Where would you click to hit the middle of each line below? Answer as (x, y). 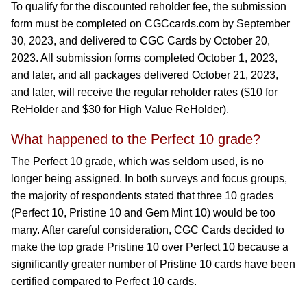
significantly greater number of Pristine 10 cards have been (153, 264)
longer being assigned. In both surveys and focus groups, (149, 179)
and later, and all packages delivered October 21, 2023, (145, 75)
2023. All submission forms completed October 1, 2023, (144, 58)
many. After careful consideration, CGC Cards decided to (148, 230)
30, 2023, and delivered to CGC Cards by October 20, (140, 41)
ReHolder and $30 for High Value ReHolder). (120, 109)
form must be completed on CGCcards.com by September (150, 24)
